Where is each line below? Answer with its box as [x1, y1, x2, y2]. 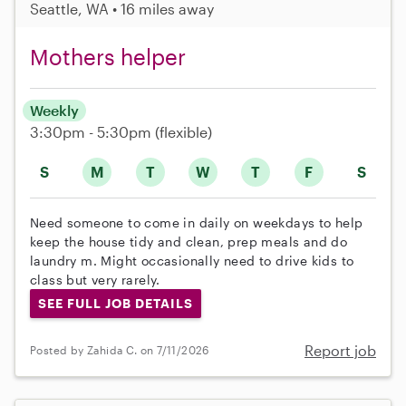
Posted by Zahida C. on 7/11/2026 [30, 343, 209, 357]
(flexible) [155, 122, 212, 140]
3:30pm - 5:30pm [30, 122, 155, 140]
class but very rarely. [30, 271, 160, 287]
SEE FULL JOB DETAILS [37, 295, 193, 311]
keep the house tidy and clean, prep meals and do [30, 233, 348, 249]
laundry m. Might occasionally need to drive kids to [30, 252, 354, 268]
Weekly [30, 101, 79, 119]
